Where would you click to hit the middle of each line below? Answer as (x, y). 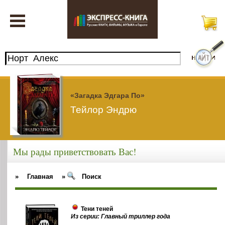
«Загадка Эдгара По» (107, 95)
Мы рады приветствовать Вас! (74, 152)
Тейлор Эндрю (103, 109)
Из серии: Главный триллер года (121, 217)
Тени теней (97, 209)
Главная (40, 176)
